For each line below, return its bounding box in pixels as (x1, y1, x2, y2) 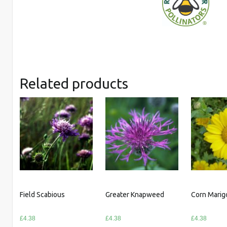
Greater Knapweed (105, 191, 165, 199)
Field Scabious (20, 191, 65, 199)
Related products (20, 75, 129, 92)
